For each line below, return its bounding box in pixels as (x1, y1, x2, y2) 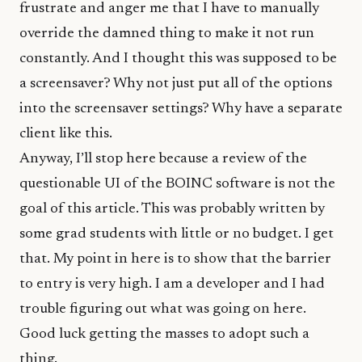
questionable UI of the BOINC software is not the (19, 176, 335, 192)
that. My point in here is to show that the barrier (19, 251, 331, 267)
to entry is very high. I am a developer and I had (19, 276, 325, 292)
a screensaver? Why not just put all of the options (19, 76, 332, 91)
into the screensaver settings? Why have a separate (19, 101, 343, 116)
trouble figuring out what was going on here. (19, 301, 306, 317)
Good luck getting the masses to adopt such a (19, 326, 309, 342)
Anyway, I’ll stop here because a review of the (19, 151, 307, 166)
